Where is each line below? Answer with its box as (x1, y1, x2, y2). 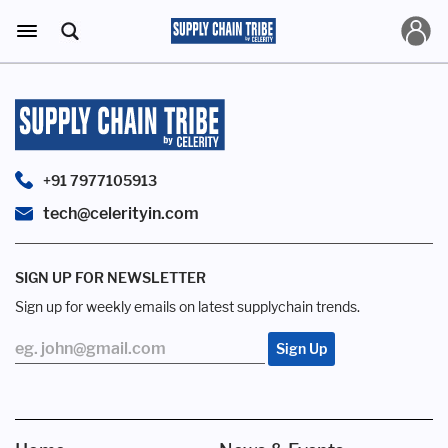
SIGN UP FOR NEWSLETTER (15, 269, 206, 286)
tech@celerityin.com (43, 204, 199, 223)
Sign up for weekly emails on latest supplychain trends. (15, 298, 360, 315)
